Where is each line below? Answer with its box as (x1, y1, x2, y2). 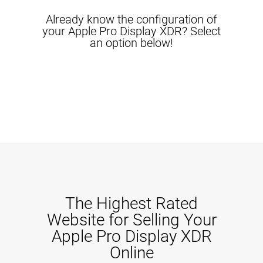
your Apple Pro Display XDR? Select (42, 24, 221, 38)
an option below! (90, 36, 173, 50)
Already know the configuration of (46, 12, 217, 26)
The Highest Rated (65, 194, 198, 213)
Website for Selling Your (46, 210, 217, 230)
